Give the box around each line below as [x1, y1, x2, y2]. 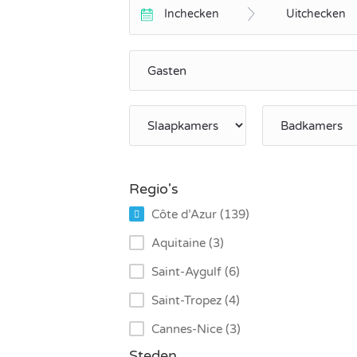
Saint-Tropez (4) [151, 293, 240, 308]
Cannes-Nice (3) [151, 322, 241, 337]
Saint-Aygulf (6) [151, 265, 240, 280]
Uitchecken [286, 7, 346, 21]
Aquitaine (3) [151, 236, 224, 251]
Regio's [129, 180, 178, 198]
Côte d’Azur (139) [151, 207, 249, 222]
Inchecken [164, 7, 220, 21]
